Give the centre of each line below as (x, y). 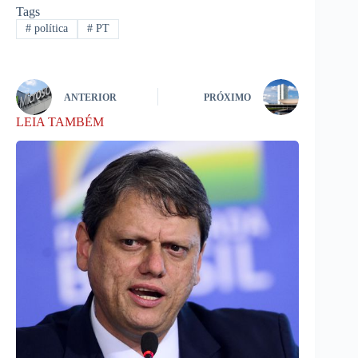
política (49, 29)
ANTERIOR (90, 98)
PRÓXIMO (228, 98)
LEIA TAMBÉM (60, 121)
